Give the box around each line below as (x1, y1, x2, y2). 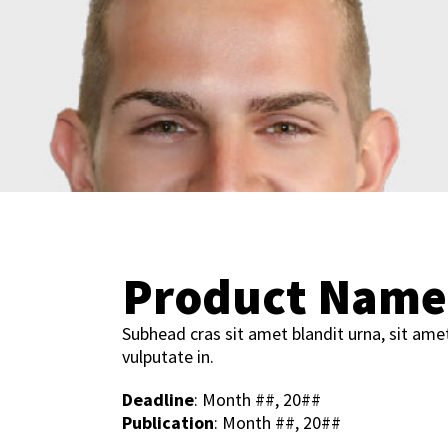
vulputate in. (122, 345, 214, 368)
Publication (122, 411, 214, 434)
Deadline (122, 388, 194, 411)
